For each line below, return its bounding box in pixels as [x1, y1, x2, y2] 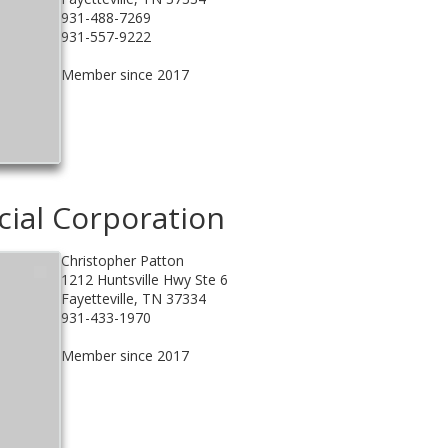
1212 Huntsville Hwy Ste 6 [60, 269, 228, 289]
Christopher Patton [60, 250, 184, 270]
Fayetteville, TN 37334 [60, 288, 206, 308]
